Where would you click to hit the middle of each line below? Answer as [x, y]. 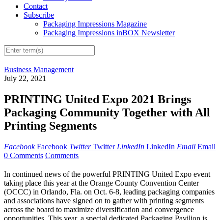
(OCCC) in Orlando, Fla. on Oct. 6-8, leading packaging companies [109, 192]
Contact [36, 6]
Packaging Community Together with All [107, 113]
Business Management [39, 70]
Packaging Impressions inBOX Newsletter [109, 33]
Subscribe [39, 15]
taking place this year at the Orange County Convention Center [101, 183]
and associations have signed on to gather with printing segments [104, 201]
